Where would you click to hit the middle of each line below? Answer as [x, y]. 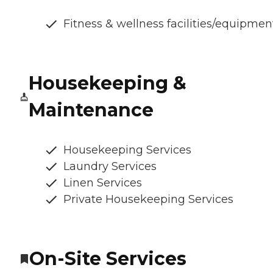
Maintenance [91, 110]
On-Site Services [108, 259]
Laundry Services [110, 167]
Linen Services [103, 183]
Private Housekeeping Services [148, 200]
